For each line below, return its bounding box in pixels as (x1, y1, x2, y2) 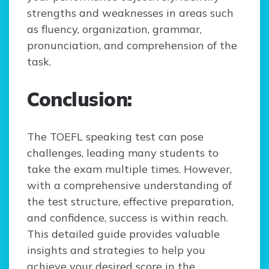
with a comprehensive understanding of (27, 178, 232, 193)
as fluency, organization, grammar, (27, 22, 202, 37)
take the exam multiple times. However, (27, 162, 232, 177)
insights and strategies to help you (27, 243, 205, 258)
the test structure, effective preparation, (27, 195, 234, 209)
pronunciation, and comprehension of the (27, 38, 237, 53)
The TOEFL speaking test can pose (27, 130, 204, 144)
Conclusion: (27, 87, 132, 112)
